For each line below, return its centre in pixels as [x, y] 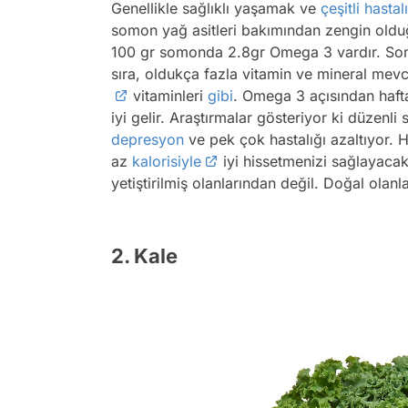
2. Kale [144, 255]
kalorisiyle [167, 161]
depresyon [148, 139]
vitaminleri [168, 95]
